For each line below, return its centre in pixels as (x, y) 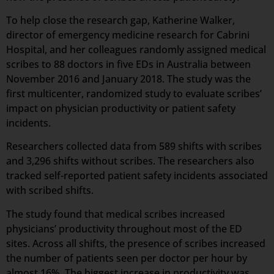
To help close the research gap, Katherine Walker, (120, 20)
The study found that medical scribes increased (116, 214)
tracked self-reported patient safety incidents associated (137, 176)
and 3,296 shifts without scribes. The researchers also (130, 161)
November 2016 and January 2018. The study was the (128, 79)
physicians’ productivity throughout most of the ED (124, 228)
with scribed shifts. (50, 191)
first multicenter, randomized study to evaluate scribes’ (134, 93)
